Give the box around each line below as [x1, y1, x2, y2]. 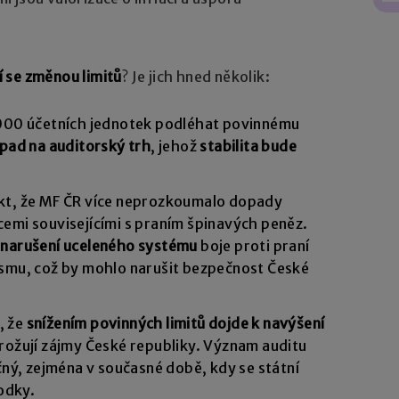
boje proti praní [200, 237, 310, 256]
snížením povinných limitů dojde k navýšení [26, 314, 325, 333]
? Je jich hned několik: [121, 68, 271, 86]
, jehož [151, 137, 200, 156]
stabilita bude [199, 137, 297, 156]
